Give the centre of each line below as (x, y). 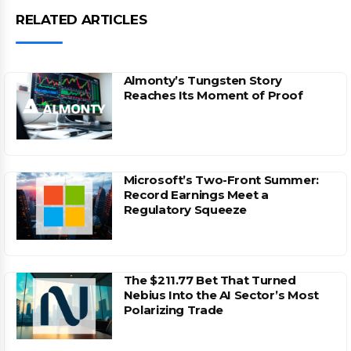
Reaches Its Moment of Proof (213, 96)
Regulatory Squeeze (185, 210)
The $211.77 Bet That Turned (210, 280)
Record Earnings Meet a (196, 195)
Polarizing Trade (173, 309)
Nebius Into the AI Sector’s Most (221, 295)
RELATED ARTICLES (81, 20)
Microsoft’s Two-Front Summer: (221, 180)
